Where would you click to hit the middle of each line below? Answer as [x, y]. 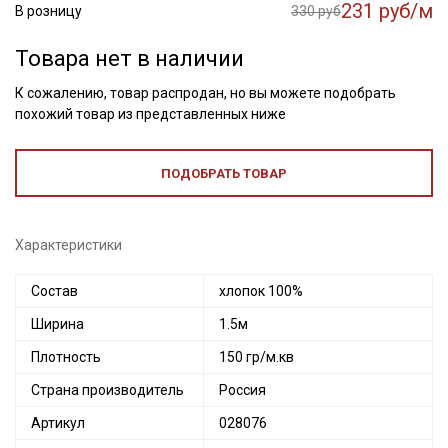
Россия [242, 390]
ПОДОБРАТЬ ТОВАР [224, 173]
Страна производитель [107, 390]
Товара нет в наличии [129, 58]
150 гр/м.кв [256, 357]
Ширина [57, 324]
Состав [54, 291]
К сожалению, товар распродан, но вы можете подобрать [205, 93]
